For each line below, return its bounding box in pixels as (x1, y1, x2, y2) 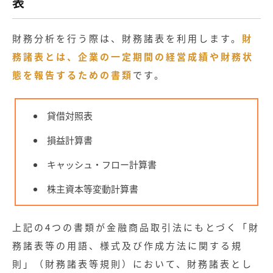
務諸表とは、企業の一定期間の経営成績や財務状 (12, 50, 253, 63)
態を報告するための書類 (12, 68, 133, 82)
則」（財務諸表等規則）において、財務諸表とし (12, 257, 253, 271)
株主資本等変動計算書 (47, 182, 139, 195)
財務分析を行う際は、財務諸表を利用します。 (12, 32, 242, 45)
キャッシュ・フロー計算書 (47, 157, 157, 171)
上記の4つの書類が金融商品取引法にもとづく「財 (12, 221, 260, 234)
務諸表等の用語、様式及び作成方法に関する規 (12, 239, 243, 252)
